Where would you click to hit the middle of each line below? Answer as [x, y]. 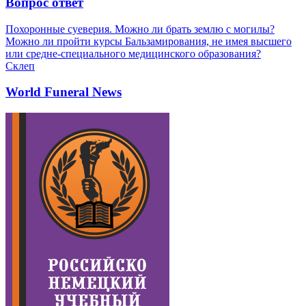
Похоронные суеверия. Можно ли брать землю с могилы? [140, 29]
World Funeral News [64, 92]
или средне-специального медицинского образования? [133, 53]
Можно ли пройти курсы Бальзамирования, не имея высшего [149, 41]
